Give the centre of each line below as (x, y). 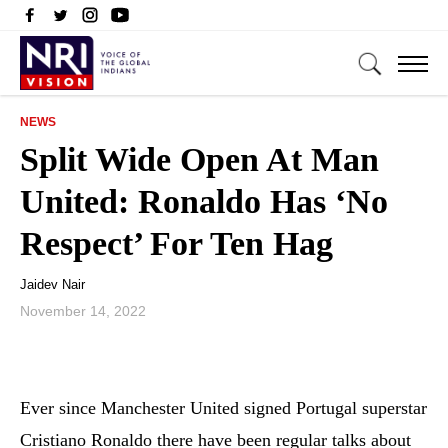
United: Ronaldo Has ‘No (204, 201)
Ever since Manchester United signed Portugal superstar (223, 408)
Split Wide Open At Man (199, 159)
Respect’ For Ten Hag (176, 243)
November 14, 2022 (83, 311)
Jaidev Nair (52, 284)
